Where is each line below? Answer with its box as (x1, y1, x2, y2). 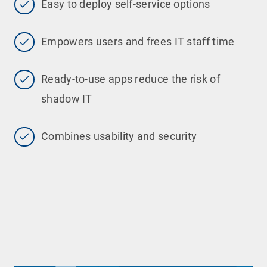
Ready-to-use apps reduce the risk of (41, 72, 220, 85)
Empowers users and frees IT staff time (41, 35, 235, 48)
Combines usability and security (41, 129, 197, 142)
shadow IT (41, 92, 92, 105)
